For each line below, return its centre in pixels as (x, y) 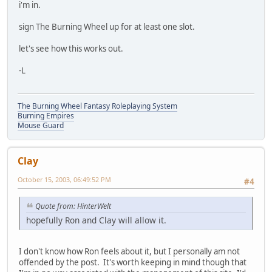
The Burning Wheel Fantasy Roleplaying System (97, 106)
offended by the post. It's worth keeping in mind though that (133, 263)
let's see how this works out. (71, 48)
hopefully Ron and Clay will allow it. (96, 220)
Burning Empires (46, 116)
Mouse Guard (41, 126)
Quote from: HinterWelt (73, 206)
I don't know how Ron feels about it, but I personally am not (129, 252)
